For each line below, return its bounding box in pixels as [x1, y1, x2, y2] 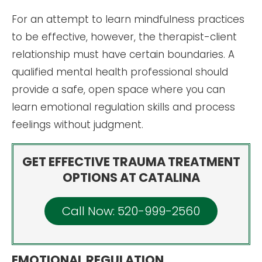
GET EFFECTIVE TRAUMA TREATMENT [22, 153, 240, 170]
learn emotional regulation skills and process [12, 99, 235, 114]
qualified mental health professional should [12, 64, 228, 79]
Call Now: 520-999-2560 [62, 202, 200, 219]
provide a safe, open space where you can [12, 82, 225, 96]
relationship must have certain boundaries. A [12, 47, 235, 61]
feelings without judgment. [12, 117, 143, 132]
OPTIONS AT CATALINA [62, 168, 200, 186]
